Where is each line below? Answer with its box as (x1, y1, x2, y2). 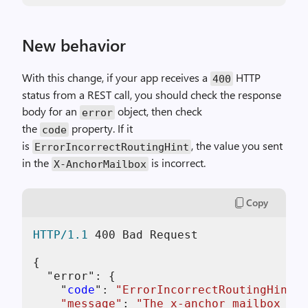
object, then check (115, 104, 202, 118)
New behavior (22, 34, 126, 56)
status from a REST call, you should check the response (22, 87, 281, 102)
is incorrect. (148, 155, 206, 170)
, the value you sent (191, 138, 283, 153)
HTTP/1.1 (33, 228, 88, 241)
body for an (22, 104, 80, 118)
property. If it (69, 121, 133, 135)
